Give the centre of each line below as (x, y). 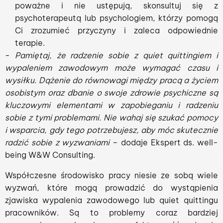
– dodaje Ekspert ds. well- (165, 142)
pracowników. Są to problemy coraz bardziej (111, 213)
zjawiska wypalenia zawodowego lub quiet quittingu (111, 200)
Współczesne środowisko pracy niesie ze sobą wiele (111, 175)
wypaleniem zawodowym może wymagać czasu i (111, 68)
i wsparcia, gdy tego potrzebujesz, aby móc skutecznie (111, 130)
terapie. (30, 43)
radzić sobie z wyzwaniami (59, 142)
